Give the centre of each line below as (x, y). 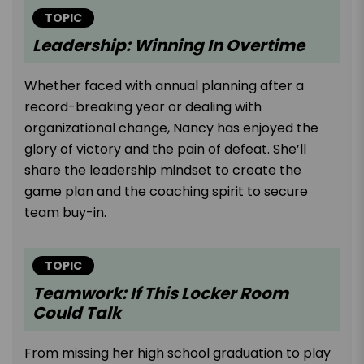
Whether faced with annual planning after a (164, 85)
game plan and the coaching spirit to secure (166, 191)
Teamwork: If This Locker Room (160, 293)
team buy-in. (69, 212)
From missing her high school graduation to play (178, 353)
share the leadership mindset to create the (163, 170)
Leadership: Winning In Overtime (169, 45)
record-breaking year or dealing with (143, 106)
